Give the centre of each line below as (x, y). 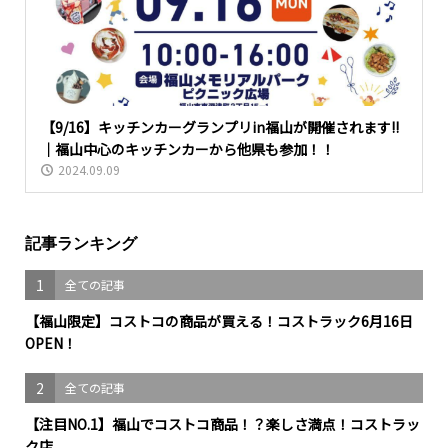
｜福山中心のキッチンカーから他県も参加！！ (187, 149)
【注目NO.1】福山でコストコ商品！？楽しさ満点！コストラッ (222, 424)
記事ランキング (80, 243)
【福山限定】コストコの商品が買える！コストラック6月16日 (218, 321)
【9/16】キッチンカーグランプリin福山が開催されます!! (219, 127)
